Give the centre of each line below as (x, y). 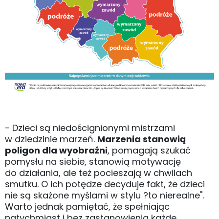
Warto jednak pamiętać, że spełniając (87, 207)
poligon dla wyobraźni (56, 151)
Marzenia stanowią (142, 139)
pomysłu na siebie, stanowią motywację (93, 162)
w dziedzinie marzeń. (51, 139)
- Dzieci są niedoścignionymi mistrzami (90, 128)
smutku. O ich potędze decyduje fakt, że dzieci (105, 184)
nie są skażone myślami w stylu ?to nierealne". (105, 196)
